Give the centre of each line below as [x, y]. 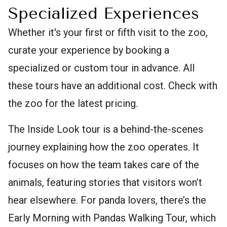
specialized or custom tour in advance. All [101, 68]
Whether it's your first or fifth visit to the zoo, [108, 33]
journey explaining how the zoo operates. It [104, 147]
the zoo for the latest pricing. [73, 104]
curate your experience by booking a [89, 50]
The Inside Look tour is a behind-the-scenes [106, 129]
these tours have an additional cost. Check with [113, 86]
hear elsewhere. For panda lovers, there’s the [107, 200]
